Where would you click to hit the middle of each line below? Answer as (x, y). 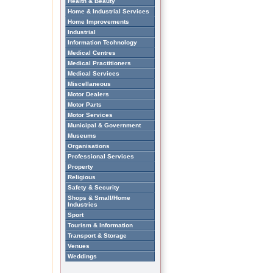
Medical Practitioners (99, 63)
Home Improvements (98, 22)
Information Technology (102, 42)
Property (80, 167)
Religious (82, 177)
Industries (83, 204)
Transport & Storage (97, 236)
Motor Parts (85, 105)
